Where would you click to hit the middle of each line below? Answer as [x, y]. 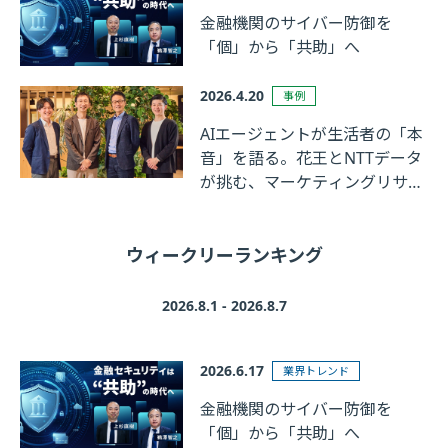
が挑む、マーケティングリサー [312, 182]
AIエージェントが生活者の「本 [312, 134]
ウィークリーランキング [224, 255]
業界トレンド [316, 371]
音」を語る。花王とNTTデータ [311, 158]
